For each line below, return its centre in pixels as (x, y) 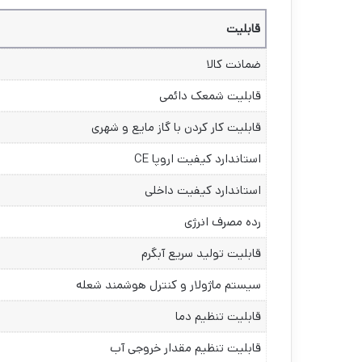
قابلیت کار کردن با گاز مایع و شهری (176, 128)
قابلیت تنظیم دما (218, 317)
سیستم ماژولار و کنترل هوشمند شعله (168, 285)
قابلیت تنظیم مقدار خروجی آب (185, 348)
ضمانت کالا (234, 65)
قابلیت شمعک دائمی (210, 96)
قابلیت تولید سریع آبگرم (201, 254)
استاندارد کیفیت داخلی (203, 191)
